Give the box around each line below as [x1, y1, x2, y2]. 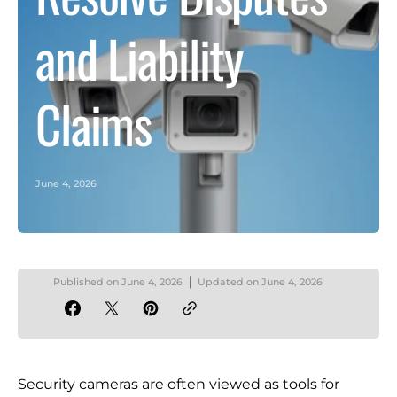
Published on [53, 276, 119, 288]
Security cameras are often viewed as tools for [18, 376, 339, 393]
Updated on [198, 276, 259, 288]
